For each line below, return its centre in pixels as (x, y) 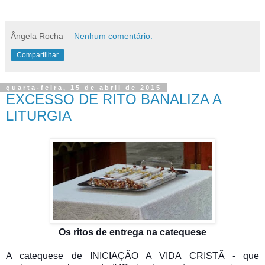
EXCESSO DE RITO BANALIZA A (114, 99)
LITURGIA (39, 115)
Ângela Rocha (37, 36)
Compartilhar (38, 55)
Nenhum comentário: (114, 36)
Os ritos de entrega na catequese (132, 232)
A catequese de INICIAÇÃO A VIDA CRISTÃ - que (132, 256)
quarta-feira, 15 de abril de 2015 (84, 87)
